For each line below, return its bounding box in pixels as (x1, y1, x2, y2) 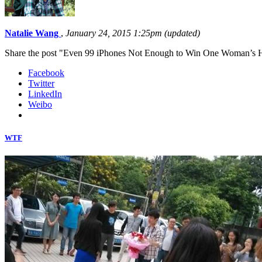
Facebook (28, 67, 64, 78)
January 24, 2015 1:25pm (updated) (65, 27, 200, 38)
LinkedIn (28, 88, 62, 99)
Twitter (28, 78, 54, 88)
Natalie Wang (5, 27, 61, 38)
